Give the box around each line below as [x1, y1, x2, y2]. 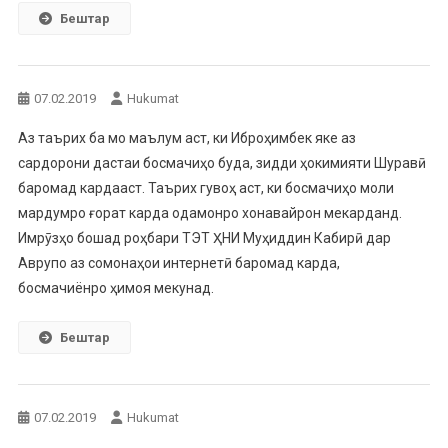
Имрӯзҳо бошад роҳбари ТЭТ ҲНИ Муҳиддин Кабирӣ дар [17, 229, 391, 246]
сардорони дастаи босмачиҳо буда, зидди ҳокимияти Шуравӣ [17, 154, 426, 171]
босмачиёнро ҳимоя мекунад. [17, 279, 214, 296]
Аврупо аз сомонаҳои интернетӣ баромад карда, [17, 254, 340, 271]
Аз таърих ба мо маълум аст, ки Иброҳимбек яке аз [17, 129, 356, 146]
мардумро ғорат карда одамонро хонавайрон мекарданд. [17, 204, 402, 221]
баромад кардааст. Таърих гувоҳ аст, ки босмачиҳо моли [17, 179, 394, 196]
